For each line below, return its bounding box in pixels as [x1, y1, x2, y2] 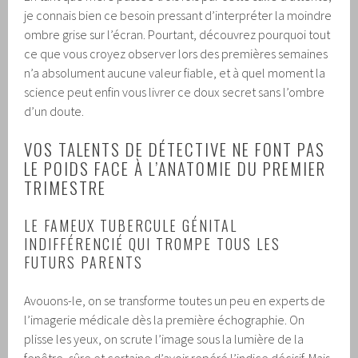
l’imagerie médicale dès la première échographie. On [24, 311, 305, 328]
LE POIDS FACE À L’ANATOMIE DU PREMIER [24, 155, 327, 181]
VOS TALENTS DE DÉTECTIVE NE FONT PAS [24, 136, 326, 161]
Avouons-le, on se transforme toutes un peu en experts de [24, 292, 326, 308]
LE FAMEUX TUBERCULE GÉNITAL [24, 214, 238, 236]
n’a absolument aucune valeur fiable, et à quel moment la [24, 64, 326, 81]
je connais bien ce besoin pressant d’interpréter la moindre [24, 6, 332, 23]
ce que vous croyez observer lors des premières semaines [24, 45, 328, 62]
